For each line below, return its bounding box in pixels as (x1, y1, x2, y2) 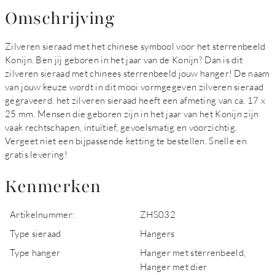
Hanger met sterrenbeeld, (140, 247, 246, 258)
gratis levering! (5, 149, 68, 160)
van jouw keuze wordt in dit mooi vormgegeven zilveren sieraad (5, 81, 264, 92)
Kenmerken (5, 175, 101, 198)
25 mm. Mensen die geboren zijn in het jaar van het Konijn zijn (5, 108, 259, 119)
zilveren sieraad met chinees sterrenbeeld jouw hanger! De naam (5, 68, 270, 79)
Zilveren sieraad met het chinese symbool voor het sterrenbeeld (5, 41, 266, 52)
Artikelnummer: (10, 209, 76, 220)
